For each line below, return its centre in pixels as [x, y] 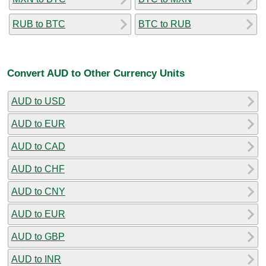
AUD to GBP [38, 236]
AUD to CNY [38, 191]
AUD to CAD [38, 146]
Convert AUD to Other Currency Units [96, 73]
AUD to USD [38, 101]
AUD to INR [36, 259]
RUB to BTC [39, 24]
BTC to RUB [165, 24]
